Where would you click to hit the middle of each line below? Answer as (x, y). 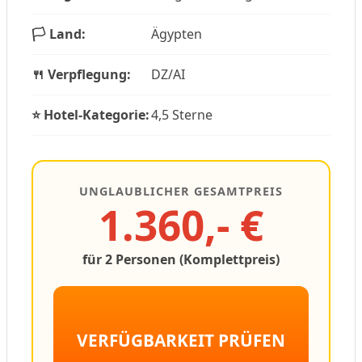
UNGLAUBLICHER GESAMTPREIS (181, 191)
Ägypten (177, 34)
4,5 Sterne (182, 114)
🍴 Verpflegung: (81, 74)
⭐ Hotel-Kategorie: (90, 114)
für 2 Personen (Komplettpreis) (181, 259)
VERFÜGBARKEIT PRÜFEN (181, 340)
